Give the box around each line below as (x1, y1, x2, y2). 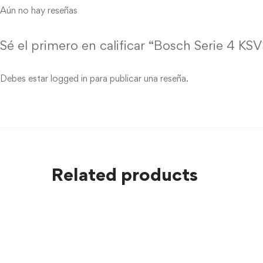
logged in (50, 73, 87, 85)
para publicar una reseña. (87, 73, 188, 85)
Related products (51, 163, 198, 186)
